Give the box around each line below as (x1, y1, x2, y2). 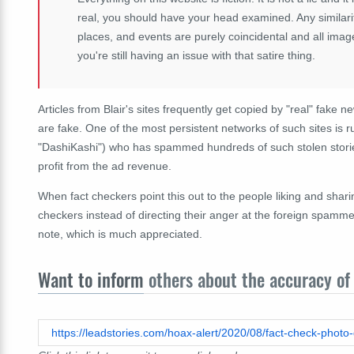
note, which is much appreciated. (38, 227, 202, 240)
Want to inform (38, 265, 144, 293)
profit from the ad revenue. (38, 159, 171, 172)
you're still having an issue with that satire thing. (77, 48, 315, 62)
